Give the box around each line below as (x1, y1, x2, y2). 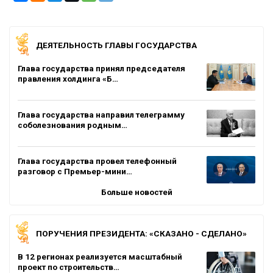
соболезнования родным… (18, 119, 127, 130)
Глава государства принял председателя (18, 63, 185, 73)
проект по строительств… (18, 261, 119, 272)
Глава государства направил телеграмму (18, 109, 185, 119)
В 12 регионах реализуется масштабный (18, 251, 182, 261)
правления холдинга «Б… (18, 73, 118, 83)
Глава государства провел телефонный (18, 155, 177, 166)
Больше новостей (101, 186, 172, 197)
